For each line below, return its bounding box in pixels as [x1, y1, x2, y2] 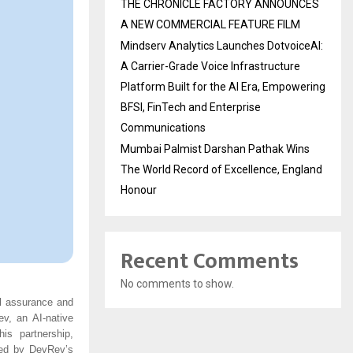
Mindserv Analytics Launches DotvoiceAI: [121, 39, 323, 52]
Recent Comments [121, 242, 299, 280]
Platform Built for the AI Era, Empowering [121, 80, 325, 93]
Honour [121, 183, 157, 196]
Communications [121, 121, 206, 134]
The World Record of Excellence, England [121, 162, 322, 176]
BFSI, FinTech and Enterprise [121, 100, 261, 113]
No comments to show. [121, 277, 234, 290]
